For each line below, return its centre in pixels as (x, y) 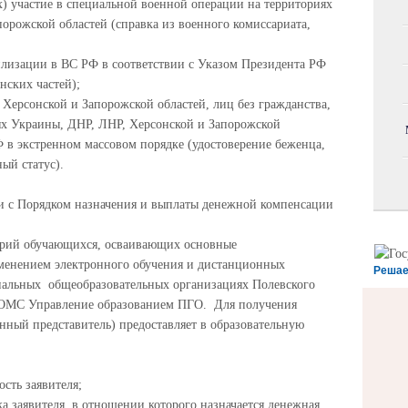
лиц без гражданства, (272, 104)
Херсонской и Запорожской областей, (108, 104)
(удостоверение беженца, (256, 144)
